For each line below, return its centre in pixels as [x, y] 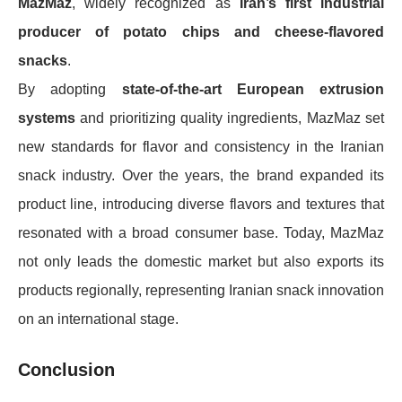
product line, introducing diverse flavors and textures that [201, 204]
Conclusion [66, 369]
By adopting [70, 89]
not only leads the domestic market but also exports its [201, 261]
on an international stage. [98, 319]
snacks [43, 60]
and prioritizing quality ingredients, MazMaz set [230, 118]
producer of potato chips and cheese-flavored [201, 31]
